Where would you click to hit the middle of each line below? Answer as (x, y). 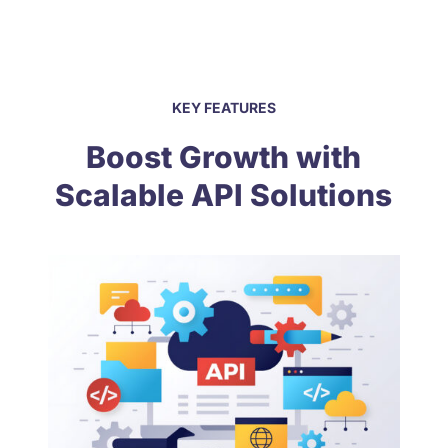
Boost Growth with (224, 156)
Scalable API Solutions (224, 194)
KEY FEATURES (223, 107)
